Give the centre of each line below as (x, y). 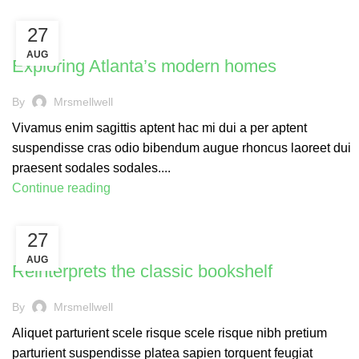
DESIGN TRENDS (60, 244)
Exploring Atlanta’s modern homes (144, 66)
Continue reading (61, 188)
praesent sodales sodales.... (91, 168)
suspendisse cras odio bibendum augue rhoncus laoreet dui (182, 148)
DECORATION (52, 38)
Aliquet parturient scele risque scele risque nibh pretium (169, 333)
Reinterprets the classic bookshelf (142, 271)
